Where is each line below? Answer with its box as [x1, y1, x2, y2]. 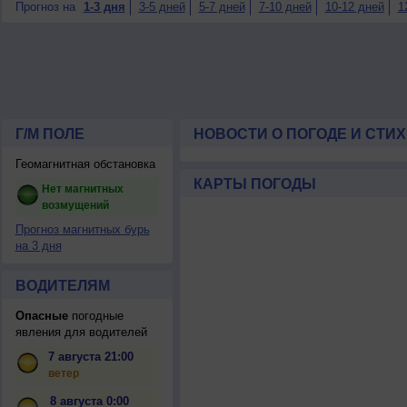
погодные [67, 309, 124, 323]
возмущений [41, 199, 109, 212]
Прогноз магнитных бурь [15, 223, 150, 236]
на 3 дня [15, 239, 62, 253]
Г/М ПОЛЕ [15, 126, 84, 142]
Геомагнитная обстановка [15, 157, 155, 171]
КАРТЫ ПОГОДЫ [193, 176, 316, 192]
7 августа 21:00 [47, 350, 134, 363]
